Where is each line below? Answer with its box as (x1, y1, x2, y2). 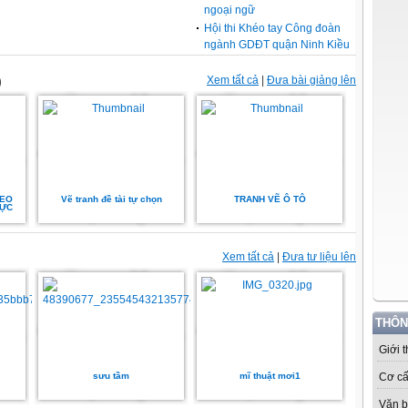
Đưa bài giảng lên (267, 73, 356, 87)
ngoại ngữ (204, 4, 256, 16)
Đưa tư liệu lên (282, 250, 356, 264)
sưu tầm (93, 371, 129, 382)
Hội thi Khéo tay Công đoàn (204, 22, 342, 35)
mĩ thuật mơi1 (239, 371, 301, 382)
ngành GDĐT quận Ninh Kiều (204, 38, 351, 51)
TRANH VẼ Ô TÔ (233, 193, 306, 204)
